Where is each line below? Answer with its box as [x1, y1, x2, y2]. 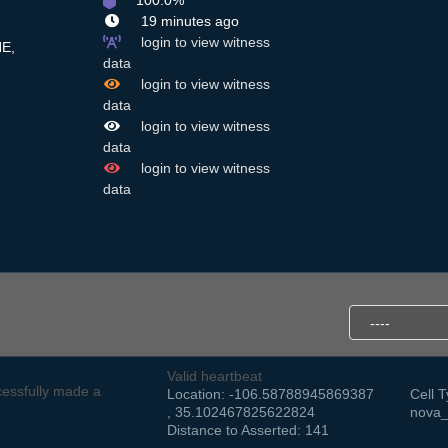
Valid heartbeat [167, 368, 262, 385]
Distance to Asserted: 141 [167, 422, 329, 439]
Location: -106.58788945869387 [167, 386, 374, 403]
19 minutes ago [136, 13, 239, 30]
